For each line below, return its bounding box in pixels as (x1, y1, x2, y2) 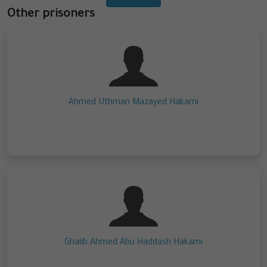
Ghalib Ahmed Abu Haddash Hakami (64, 238, 203, 249)
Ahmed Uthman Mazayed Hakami (69, 98, 198, 108)
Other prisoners (7, 8, 95, 22)
